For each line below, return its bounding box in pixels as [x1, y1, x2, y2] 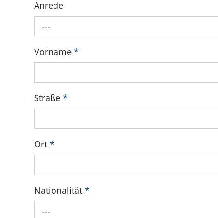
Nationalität [34, 184, 85, 196]
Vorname [34, 45, 74, 57]
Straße [34, 91, 63, 104]
